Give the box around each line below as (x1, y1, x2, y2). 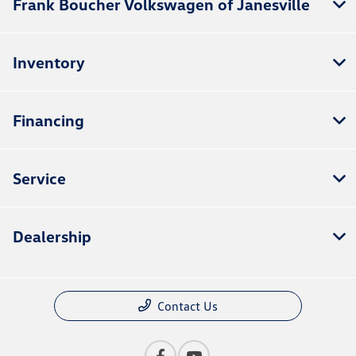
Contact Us (157, 298, 218, 315)
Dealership (13, 226, 91, 246)
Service (13, 168, 66, 188)
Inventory (13, 52, 85, 72)
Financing (13, 110, 84, 130)
